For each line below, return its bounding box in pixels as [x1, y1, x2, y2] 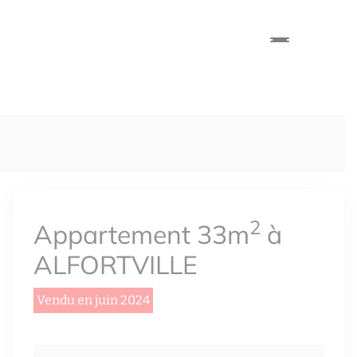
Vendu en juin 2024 [37, 292, 150, 308]
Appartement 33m [33, 218, 249, 250]
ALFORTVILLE [33, 249, 198, 280]
